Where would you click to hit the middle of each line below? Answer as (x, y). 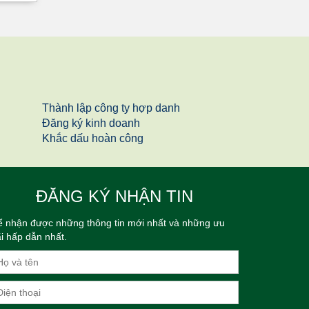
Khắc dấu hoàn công (93, 138)
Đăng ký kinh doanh (91, 123)
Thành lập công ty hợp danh (111, 108)
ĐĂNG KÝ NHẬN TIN (114, 196)
